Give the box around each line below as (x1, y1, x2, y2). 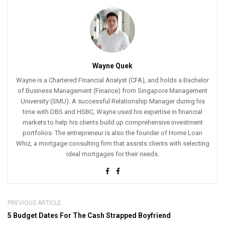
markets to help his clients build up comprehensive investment (22, 119, 203, 126)
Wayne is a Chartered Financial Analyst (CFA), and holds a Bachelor (16, 76, 209, 84)
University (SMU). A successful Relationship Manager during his (20, 97, 205, 105)
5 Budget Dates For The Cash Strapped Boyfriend (8, 211, 171, 219)
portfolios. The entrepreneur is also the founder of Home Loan (23, 129, 202, 137)
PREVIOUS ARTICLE (8, 199, 61, 206)
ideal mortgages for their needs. (66, 150, 159, 158)
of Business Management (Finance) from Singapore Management (18, 87, 207, 94)
